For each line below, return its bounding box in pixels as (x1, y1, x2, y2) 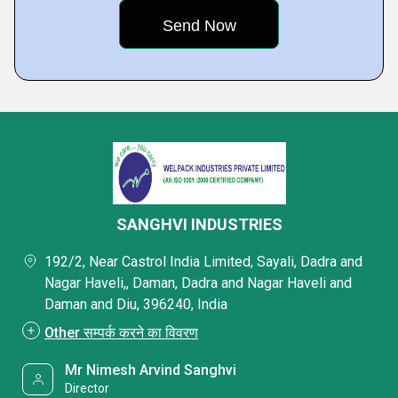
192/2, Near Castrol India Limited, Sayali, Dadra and (44, 253, 362, 270)
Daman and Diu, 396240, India (44, 296, 227, 313)
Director (65, 381, 110, 395)
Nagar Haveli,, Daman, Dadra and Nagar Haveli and (44, 275, 352, 291)
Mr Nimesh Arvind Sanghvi (65, 362, 237, 378)
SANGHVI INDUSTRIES (115, 215, 283, 234)
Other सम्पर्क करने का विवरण (44, 324, 198, 341)
